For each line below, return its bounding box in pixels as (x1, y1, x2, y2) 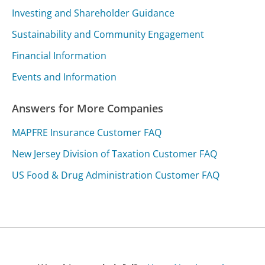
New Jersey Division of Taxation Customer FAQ (12, 147, 218, 161)
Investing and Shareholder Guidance (12, 7, 175, 20)
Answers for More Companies (12, 101, 164, 116)
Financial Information (12, 49, 107, 63)
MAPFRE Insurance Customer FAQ (12, 126, 162, 140)
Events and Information (12, 70, 117, 84)
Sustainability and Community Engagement (12, 28, 205, 41)
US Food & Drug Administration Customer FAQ (12, 169, 220, 182)
